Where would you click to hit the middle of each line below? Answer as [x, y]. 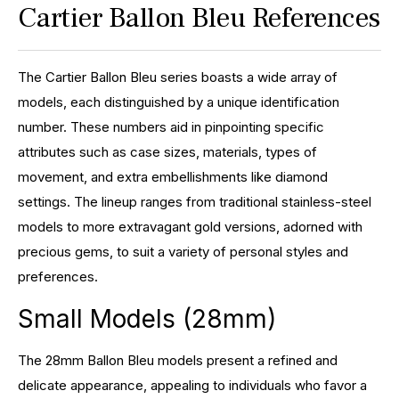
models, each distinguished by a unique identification [179, 102]
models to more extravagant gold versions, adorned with [190, 226]
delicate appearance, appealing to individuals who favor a [192, 385]
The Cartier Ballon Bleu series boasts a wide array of [178, 77]
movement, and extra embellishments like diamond [173, 176]
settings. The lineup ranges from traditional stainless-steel [195, 201]
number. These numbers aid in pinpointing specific [171, 126]
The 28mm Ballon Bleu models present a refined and [178, 360]
